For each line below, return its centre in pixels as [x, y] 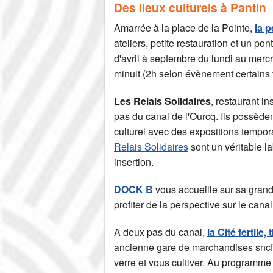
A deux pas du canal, [161, 232]
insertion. [134, 162]
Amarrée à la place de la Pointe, [184, 28]
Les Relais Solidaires [162, 101]
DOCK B [133, 190]
